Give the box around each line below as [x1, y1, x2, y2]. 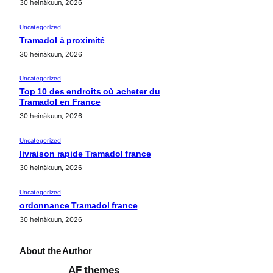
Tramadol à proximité [19, 35, 105, 45]
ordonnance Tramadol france [19, 200, 138, 210]
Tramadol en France [19, 97, 101, 107]
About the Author [19, 245, 92, 256]
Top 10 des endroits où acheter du [19, 87, 160, 97]
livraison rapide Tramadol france [19, 149, 151, 159]
